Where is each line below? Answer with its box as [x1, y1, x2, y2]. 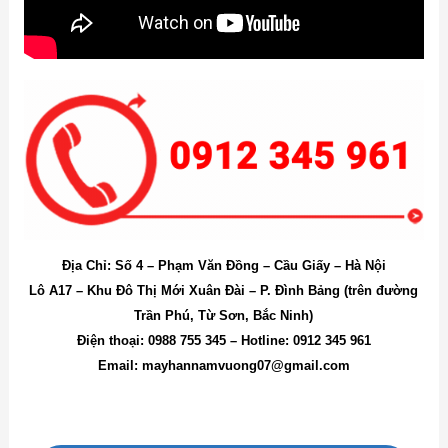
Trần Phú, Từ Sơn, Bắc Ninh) [134, 308, 314, 324]
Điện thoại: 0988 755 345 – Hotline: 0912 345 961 [76, 333, 371, 349]
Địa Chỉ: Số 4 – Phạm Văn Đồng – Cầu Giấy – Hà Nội [61, 258, 386, 274]
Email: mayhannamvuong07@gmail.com [97, 358, 350, 374]
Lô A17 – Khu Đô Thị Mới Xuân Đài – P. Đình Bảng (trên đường [29, 283, 419, 299]
